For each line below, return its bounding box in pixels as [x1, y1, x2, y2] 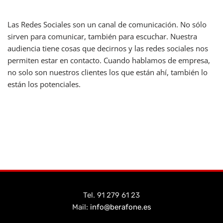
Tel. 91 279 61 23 [83, 191, 140, 200]
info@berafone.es [90, 203, 151, 212]
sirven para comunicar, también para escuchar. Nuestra [7, 31, 197, 41]
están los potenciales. [7, 79, 81, 89]
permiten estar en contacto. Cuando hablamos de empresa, [7, 55, 210, 65]
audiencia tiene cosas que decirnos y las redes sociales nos [7, 43, 208, 53]
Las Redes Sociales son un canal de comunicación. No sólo [7, 19, 207, 29]
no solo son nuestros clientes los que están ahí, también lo [7, 67, 208, 77]
